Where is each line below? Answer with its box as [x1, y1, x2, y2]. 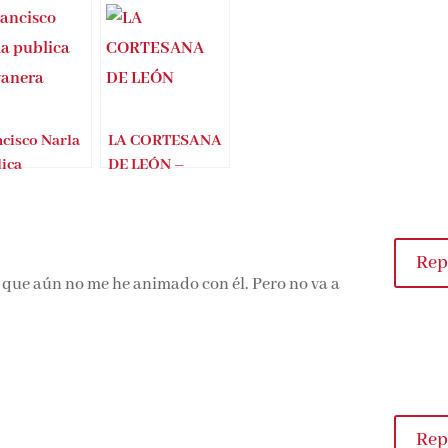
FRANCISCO [106, 235, 195, 257]
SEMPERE [106, 259, 175, 281]
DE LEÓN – [106, 211, 184, 233]
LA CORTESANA [106, 187, 221, 209]
